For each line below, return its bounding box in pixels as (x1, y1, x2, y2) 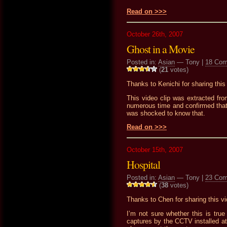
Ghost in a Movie (127, 42, 195, 57)
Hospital (127, 157, 160, 172)
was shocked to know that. (127, 109, 205, 117)
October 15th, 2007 (127, 146, 183, 154)
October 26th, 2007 (127, 30, 183, 39)
